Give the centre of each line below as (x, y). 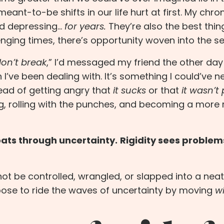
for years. (85, 26)
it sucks (129, 90)
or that (164, 90)
